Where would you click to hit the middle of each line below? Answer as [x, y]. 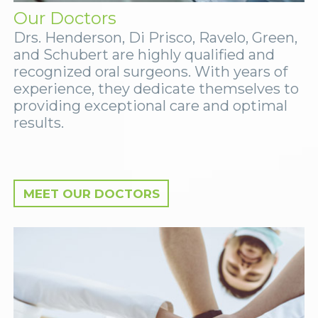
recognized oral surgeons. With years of [150, 72]
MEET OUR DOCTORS [91, 193]
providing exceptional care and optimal [150, 106]
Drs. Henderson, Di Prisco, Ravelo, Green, [155, 38]
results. [39, 123]
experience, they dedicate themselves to [156, 89]
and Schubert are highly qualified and [144, 55]
